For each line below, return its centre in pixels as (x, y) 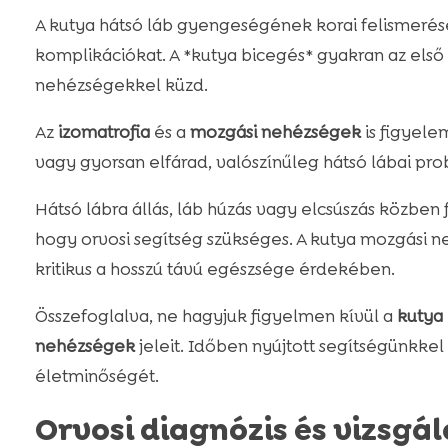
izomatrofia (103, 132)
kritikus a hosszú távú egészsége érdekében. (214, 269)
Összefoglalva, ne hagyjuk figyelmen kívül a (215, 316)
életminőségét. (96, 376)
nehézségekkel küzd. (121, 85)
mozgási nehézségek (275, 132)
